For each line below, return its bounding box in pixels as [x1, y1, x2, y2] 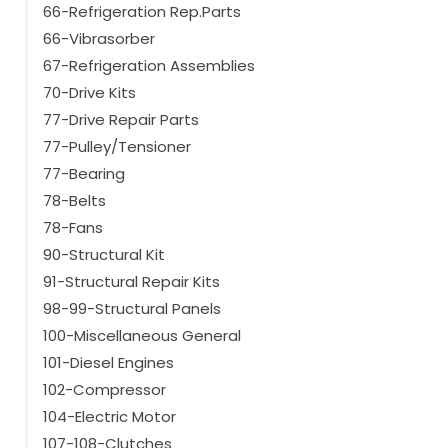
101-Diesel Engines [43, 352, 174, 374]
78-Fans [43, 217, 103, 239]
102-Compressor [43, 379, 166, 401]
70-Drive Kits [43, 82, 136, 104]
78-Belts [43, 190, 106, 212]
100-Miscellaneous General [43, 325, 241, 347]
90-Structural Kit [43, 244, 165, 266]
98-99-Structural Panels [43, 298, 221, 320]
